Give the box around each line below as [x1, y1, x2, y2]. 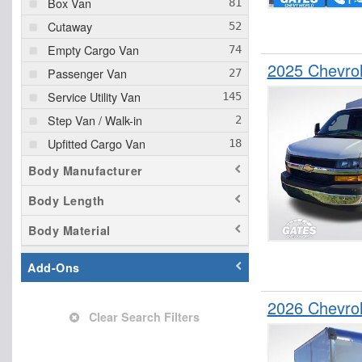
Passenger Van [48, 65, 127, 82]
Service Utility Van [48, 88, 141, 106]
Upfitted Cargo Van [48, 135, 145, 153]
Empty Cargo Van [48, 41, 139, 59]
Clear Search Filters [86, 309, 200, 326]
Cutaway [48, 18, 92, 36]
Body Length [28, 192, 105, 209]
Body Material [28, 222, 111, 239]
